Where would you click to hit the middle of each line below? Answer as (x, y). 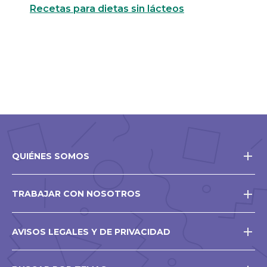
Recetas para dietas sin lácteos (107, 9)
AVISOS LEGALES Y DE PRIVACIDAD (91, 232)
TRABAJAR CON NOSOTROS (76, 194)
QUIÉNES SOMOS (51, 156)
